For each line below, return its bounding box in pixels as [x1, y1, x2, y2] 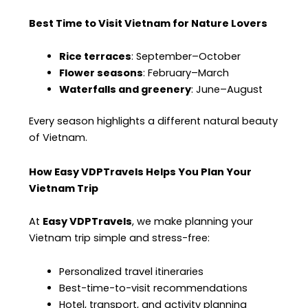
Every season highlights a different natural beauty [29, 114, 278, 129]
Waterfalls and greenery [59, 82, 192, 97]
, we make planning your [132, 214, 254, 228]
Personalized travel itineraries [59, 265, 204, 279]
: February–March [143, 66, 230, 80]
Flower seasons [59, 66, 144, 80]
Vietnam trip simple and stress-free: [29, 230, 210, 245]
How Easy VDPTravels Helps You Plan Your [29, 164, 252, 179]
